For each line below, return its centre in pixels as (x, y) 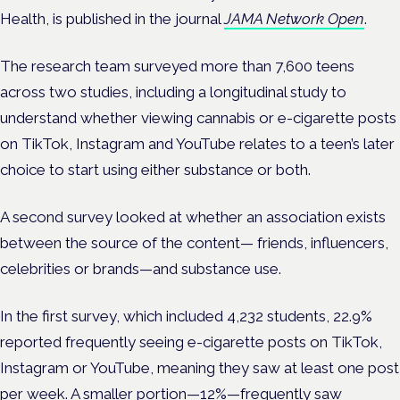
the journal (187, 19)
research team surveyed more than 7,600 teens (193, 67)
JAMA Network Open (294, 19)
